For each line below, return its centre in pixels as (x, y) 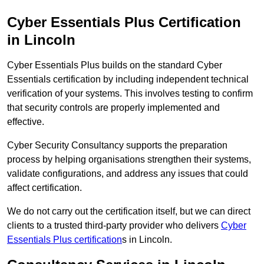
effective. (26, 122)
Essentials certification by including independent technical (128, 80)
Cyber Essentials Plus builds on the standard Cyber (115, 65)
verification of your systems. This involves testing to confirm (130, 94)
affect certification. (44, 188)
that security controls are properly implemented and (113, 108)
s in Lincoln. (147, 240)
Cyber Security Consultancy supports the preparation (117, 146)
